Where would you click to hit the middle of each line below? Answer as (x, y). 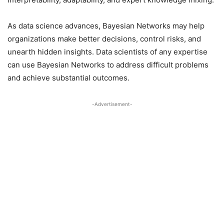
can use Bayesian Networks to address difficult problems (108, 65)
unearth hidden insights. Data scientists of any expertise (107, 52)
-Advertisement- (112, 104)
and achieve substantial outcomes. (68, 78)
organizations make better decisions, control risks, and (104, 39)
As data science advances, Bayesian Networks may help (106, 26)
